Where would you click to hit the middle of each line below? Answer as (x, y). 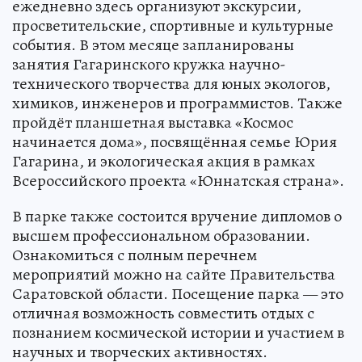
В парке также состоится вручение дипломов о (177, 216)
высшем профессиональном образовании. (161, 236)
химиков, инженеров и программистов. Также (177, 103)
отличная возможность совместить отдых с (163, 313)
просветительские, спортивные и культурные (173, 25)
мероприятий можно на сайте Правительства (174, 274)
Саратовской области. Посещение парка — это (178, 294)
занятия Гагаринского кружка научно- (149, 64)
